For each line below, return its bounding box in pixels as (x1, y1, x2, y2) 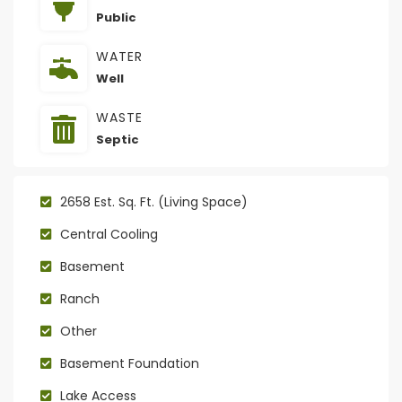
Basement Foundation (60, 354, 199, 372)
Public (96, 8, 136, 26)
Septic (96, 130, 139, 148)
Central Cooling (60, 224, 158, 243)
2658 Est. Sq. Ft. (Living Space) (60, 192, 248, 211)
